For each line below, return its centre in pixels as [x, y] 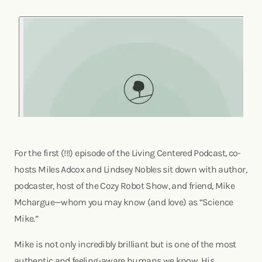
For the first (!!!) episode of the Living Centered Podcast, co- [127, 153]
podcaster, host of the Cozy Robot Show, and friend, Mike [125, 186]
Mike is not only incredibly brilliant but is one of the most [125, 244]
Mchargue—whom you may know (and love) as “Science [124, 202]
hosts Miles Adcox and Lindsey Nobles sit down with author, [130, 169]
